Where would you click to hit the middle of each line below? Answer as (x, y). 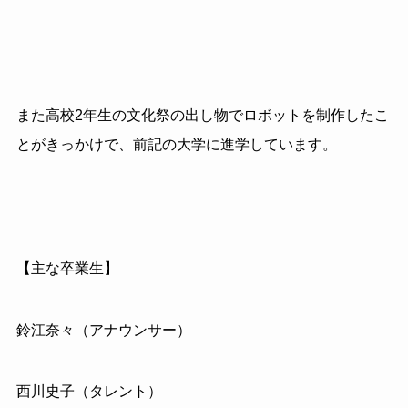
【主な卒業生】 (67, 268)
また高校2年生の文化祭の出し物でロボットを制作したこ (202, 116)
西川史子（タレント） (89, 392)
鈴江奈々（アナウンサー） (103, 330)
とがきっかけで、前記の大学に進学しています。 (176, 145)
